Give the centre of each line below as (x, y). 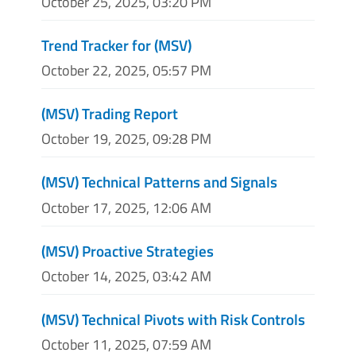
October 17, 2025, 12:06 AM (126, 207)
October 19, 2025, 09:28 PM (126, 139)
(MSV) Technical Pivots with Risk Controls (173, 319)
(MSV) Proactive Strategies (128, 250)
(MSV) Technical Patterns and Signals (159, 182)
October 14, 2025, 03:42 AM (126, 276)
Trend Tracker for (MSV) (116, 45)
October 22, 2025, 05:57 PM (126, 71)
